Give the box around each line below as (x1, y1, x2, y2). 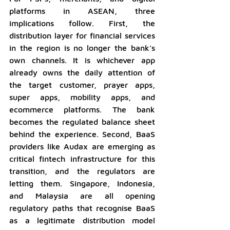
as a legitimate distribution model (9, 215, 155, 225)
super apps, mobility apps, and (9, 92, 155, 102)
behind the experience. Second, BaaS (9, 129, 155, 139)
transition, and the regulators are (9, 166, 155, 176)
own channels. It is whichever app (9, 55, 155, 65)
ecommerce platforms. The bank (9, 104, 155, 114)
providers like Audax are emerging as (9, 141, 155, 151)
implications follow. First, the (9, 18, 155, 28)
